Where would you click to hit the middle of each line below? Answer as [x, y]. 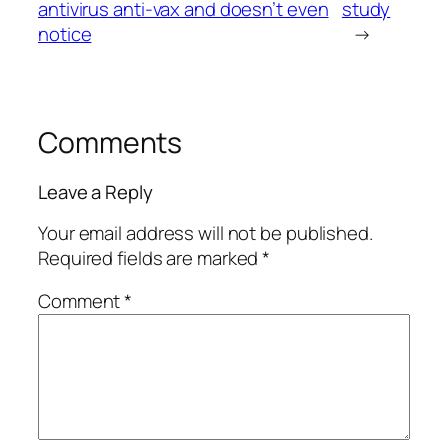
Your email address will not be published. [205, 232]
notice [65, 33]
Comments [110, 142]
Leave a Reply [95, 192]
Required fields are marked [150, 257]
